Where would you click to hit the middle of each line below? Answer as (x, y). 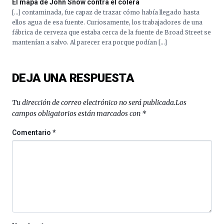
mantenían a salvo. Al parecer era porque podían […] (89, 42)
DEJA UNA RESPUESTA (73, 78)
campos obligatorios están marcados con (77, 113)
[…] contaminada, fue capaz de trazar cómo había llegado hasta (106, 12)
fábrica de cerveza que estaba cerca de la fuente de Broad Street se (111, 32)
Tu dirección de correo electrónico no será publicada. (94, 102)
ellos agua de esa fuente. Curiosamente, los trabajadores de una (107, 22)
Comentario (32, 132)
